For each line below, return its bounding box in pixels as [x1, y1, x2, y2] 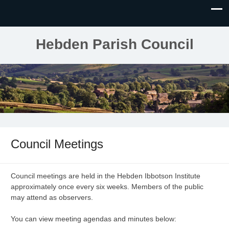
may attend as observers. [11, 193, 93, 202]
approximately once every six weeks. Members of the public [11, 182, 203, 191]
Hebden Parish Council [35, 36, 194, 52]
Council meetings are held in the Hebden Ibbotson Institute [11, 172, 200, 180]
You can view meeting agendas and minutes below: [11, 215, 176, 223]
